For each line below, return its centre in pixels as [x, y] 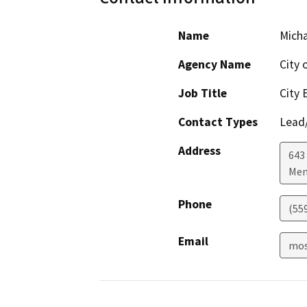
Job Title [202, 94]
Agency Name [214, 65]
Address [199, 151]
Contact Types [218, 122]
